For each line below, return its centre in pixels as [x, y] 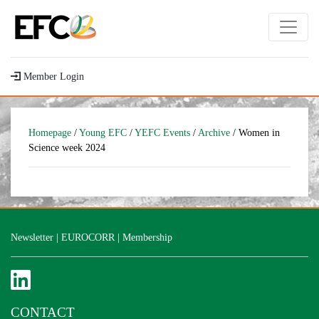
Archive [214, 132]
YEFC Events [162, 132]
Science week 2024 [67, 147]
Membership [147, 237]
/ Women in [255, 132]
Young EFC [103, 132]
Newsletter [32, 237]
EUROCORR [88, 237]
